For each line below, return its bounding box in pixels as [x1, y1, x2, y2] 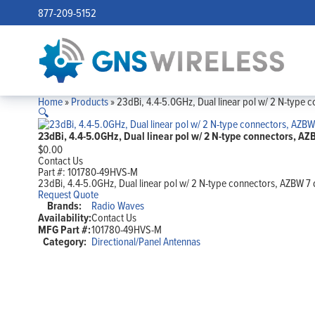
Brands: [47, 198, 82, 214]
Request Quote [37, 186, 98, 202]
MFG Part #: [38, 221, 91, 238]
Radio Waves [91, 198, 144, 214]
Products [70, 94, 108, 110]
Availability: [37, 210, 91, 226]
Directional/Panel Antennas [91, 233, 200, 250]
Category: [42, 233, 86, 250]
